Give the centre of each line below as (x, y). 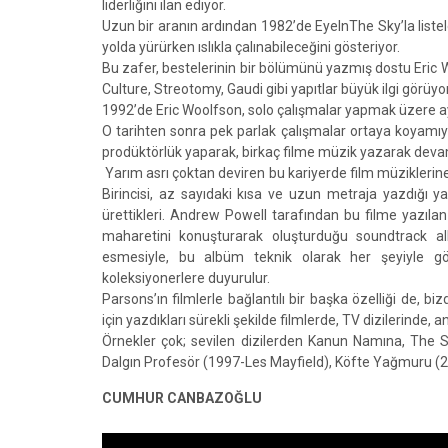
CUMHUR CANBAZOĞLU (182, 398)
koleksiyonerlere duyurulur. (186, 278)
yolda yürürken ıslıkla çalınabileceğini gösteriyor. (251, 47)
